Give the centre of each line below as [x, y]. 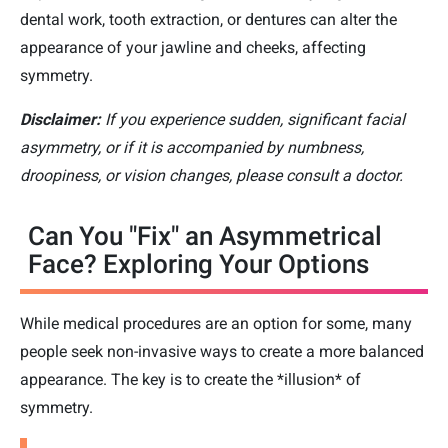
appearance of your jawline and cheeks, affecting [193, 47]
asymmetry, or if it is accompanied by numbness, [192, 147]
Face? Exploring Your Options [198, 263]
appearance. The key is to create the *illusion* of [190, 379]
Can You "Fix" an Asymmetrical [205, 235]
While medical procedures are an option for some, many [216, 323]
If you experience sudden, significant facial [253, 119]
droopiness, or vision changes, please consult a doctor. [211, 175]
